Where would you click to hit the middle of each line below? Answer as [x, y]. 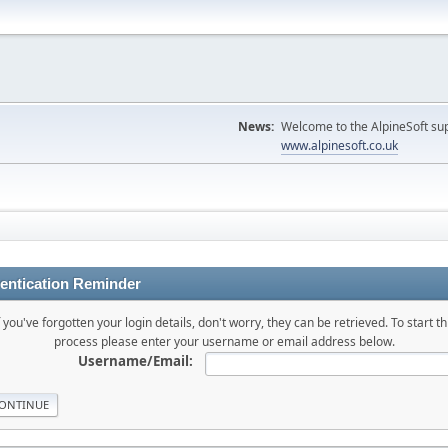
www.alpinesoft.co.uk [339, 145]
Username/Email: [135, 361]
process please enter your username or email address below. [224, 341]
